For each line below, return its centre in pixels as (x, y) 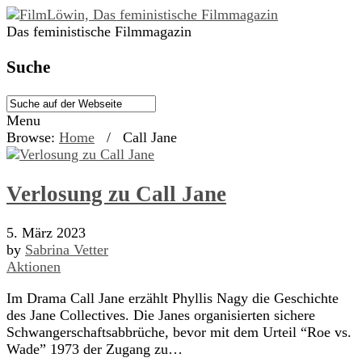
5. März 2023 (46, 232)
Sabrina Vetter (67, 249)
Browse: (31, 138)
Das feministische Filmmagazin (99, 32)
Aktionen (34, 266)
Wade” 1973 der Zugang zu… (95, 349)
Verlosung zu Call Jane (116, 194)
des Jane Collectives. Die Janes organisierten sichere (161, 315)
